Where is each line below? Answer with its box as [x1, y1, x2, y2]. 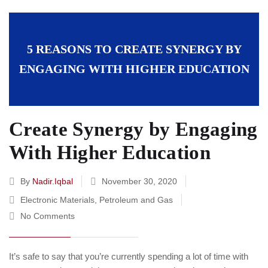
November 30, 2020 [99, 176, 179, 186]
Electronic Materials [20, 194, 95, 205]
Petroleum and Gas [99, 194, 173, 205]
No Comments [20, 211, 75, 221]
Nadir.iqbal [32, 176, 73, 186]
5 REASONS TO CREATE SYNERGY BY [26, 42, 242, 56]
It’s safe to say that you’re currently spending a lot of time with [9, 251, 248, 261]
